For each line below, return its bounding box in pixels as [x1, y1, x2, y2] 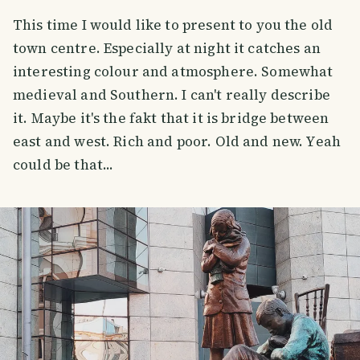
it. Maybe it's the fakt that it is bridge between [13, 108, 329, 129]
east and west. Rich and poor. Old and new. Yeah [13, 132, 342, 152]
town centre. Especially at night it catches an [13, 39, 321, 59]
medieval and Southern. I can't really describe [13, 85, 330, 105]
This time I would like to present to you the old [13, 15, 333, 35]
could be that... [13, 155, 114, 175]
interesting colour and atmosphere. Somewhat [13, 62, 333, 82]
